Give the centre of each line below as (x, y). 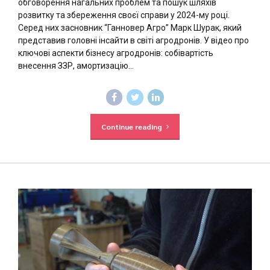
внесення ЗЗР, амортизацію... (76, 65)
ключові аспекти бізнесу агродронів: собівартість (116, 53)
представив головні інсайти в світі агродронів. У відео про (133, 40)
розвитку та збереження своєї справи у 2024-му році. (124, 15)
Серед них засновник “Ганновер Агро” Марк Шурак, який (130, 27)
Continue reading (131, 126)
